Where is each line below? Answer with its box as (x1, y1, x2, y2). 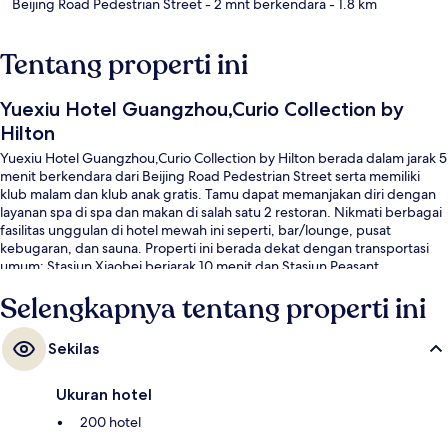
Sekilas (48, 338, 99, 358)
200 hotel (80, 412, 141, 431)
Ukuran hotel (56, 384, 152, 404)
